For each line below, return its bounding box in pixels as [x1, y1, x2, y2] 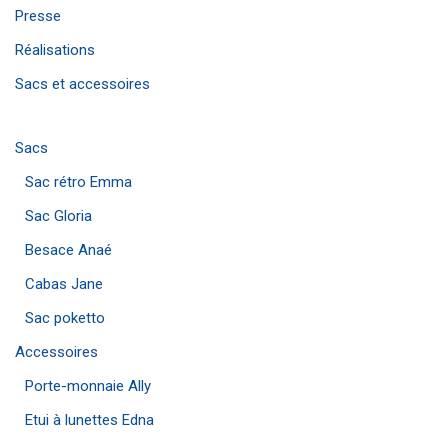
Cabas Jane [25, 275, 103, 293]
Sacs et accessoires [15, 75, 150, 93]
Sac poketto [25, 309, 105, 327]
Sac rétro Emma [25, 173, 132, 191]
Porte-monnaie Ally [25, 377, 151, 395]
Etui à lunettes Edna [25, 411, 154, 429]
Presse [15, 7, 61, 25]
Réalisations [15, 41, 95, 59]
